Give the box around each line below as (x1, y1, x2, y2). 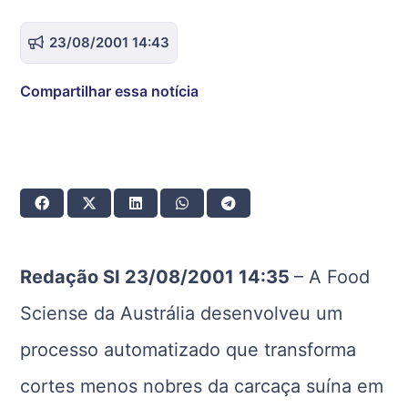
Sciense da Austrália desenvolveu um (20, 301, 343, 324)
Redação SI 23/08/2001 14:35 (20, 265, 295, 288)
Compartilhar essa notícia (20, 81, 199, 100)
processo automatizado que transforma (20, 338, 357, 361)
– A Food (294, 265, 371, 288)
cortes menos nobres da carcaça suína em (20, 374, 384, 397)
